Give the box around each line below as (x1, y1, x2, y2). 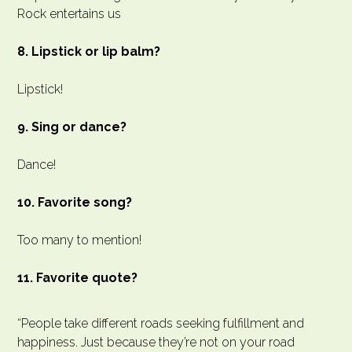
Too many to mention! (17, 233, 141, 248)
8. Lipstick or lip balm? (17, 44, 160, 60)
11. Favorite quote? (17, 270, 137, 286)
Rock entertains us (17, 6, 121, 22)
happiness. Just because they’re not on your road (17, 335, 295, 350)
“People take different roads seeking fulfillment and (17, 316, 304, 332)
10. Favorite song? (17, 195, 132, 211)
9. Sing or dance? (17, 119, 126, 135)
